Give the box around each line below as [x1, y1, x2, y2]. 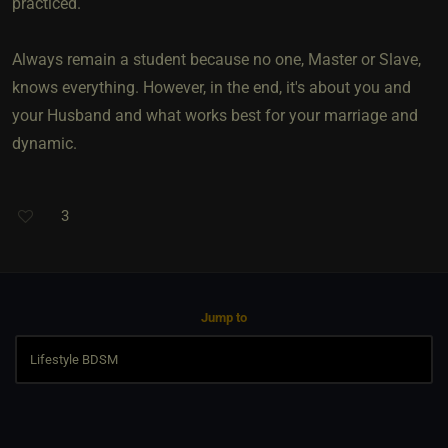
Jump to [201, 309, 247, 325]
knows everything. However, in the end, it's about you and [12, 77, 411, 97]
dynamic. [12, 133, 77, 153]
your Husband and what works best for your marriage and [12, 105, 418, 125]
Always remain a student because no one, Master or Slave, [12, 49, 421, 69]
